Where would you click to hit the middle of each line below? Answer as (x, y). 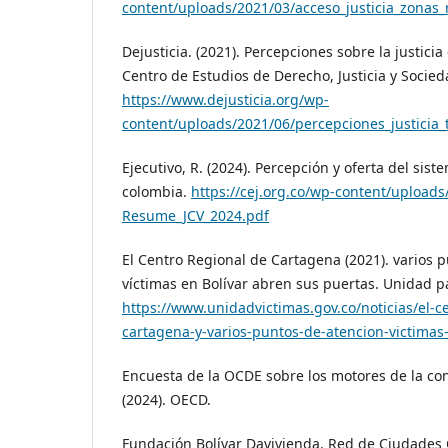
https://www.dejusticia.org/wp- (225, 100)
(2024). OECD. (166, 400)
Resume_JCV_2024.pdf (195, 216)
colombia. (156, 192)
